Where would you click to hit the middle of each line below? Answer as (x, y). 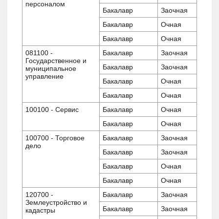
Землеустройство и (56, 202)
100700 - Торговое (55, 138)
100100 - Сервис (52, 109)
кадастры (40, 210)
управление (44, 76)
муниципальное (51, 68)
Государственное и (56, 60)
